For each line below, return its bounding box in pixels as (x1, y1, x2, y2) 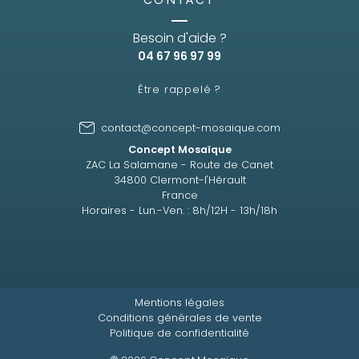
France (161, 188, 198, 202)
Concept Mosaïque (127, 142, 232, 156)
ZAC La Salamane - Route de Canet (86, 157, 273, 171)
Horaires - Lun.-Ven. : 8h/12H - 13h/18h (82, 203, 277, 217)
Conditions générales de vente (97, 310, 262, 325)
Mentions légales (135, 295, 224, 309)
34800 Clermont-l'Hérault (113, 172, 246, 187)
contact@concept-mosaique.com (100, 120, 280, 135)
